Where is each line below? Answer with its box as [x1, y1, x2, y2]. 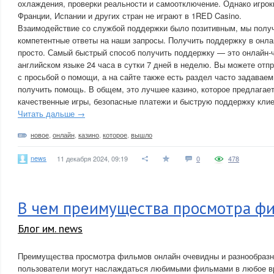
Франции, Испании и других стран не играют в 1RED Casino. [18, 10, 242, 21]
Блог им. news [18, 221, 83, 235]
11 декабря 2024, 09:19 [57, 154, 128, 163]
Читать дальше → [18, 108, 85, 119]
